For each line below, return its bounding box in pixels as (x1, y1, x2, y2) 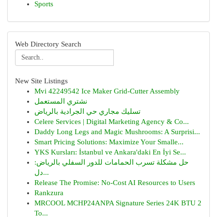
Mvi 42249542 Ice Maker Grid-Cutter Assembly (34, 87, 180, 95)
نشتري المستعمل (34, 97, 87, 105)
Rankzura (34, 189, 63, 197)
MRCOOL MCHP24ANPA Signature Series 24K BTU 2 (34, 199, 201, 207)
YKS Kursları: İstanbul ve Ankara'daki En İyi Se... (34, 148, 186, 156)
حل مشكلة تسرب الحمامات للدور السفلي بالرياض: (34, 158, 188, 166)
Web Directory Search (15, 40, 81, 48)
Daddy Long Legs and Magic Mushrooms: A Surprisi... (34, 128, 200, 136)
